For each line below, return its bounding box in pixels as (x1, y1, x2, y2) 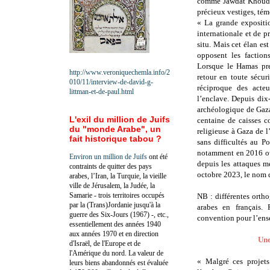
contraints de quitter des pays (69, 162, 152, 171)
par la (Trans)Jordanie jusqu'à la (69, 200, 160, 209)
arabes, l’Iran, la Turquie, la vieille (69, 171, 166, 180)
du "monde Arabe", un (69, 124, 161, 134)
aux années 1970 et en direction (69, 229, 159, 238)
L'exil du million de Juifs (69, 114, 170, 124)
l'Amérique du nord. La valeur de (69, 248, 163, 257)
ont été (147, 152, 168, 161)
